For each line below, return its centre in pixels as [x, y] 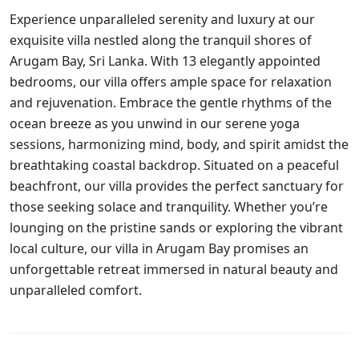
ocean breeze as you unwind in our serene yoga [155, 123]
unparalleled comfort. [76, 290]
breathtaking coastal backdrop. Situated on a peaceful [174, 165]
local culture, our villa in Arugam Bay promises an [159, 248]
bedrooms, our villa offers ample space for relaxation [171, 81]
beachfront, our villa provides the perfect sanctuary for [177, 186]
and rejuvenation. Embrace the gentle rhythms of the [171, 102]
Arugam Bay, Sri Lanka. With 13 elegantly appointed [165, 61]
